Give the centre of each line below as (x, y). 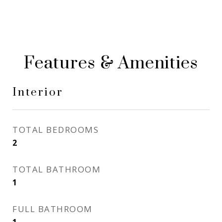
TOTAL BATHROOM (56, 169)
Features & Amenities (111, 63)
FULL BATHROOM (53, 209)
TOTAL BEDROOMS (55, 130)
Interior (38, 92)
